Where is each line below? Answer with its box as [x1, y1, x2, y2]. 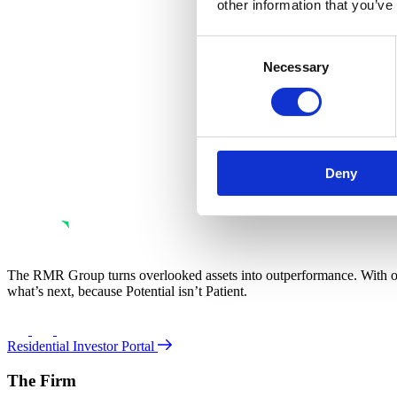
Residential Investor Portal [7, 339, 158, 354]
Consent [196, 38, 245, 54]
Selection [196, 59, 250, 75]
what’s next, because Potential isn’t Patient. [7, 284, 251, 300]
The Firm [7, 371, 76, 391]
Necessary [263, 58, 329, 74]
